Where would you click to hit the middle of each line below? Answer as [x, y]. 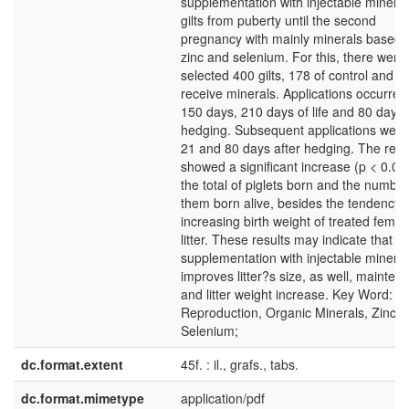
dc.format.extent [72, 364]
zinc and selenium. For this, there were [293, 57]
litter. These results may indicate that [287, 239]
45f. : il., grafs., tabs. [240, 364]
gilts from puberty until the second [278, 20]
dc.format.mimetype [83, 398]
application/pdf [223, 398]
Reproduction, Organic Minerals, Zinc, [290, 312]
